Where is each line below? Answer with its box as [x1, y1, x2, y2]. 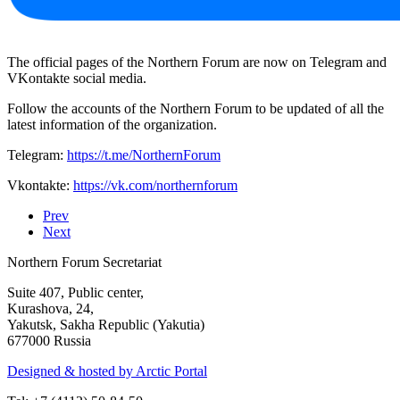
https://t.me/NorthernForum [67, 146, 221, 162]
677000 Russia [7, 332, 91, 348]
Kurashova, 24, [7, 300, 94, 316]
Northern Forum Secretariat [7, 254, 162, 270]
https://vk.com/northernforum [73, 177, 237, 193]
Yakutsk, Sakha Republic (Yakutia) [7, 316, 204, 332]
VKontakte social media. [7, 70, 146, 86]
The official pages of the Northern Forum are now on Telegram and [7, 54, 387, 70]
